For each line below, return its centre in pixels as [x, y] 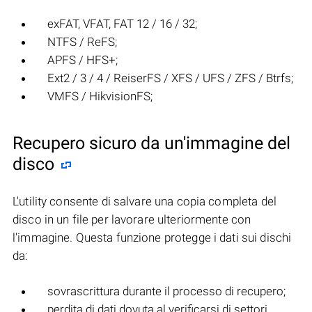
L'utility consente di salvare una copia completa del [145, 202]
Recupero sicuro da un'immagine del [151, 143]
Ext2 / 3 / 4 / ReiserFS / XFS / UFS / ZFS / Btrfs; [170, 78]
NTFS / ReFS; [82, 42]
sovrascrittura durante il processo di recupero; [166, 291]
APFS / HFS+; [83, 60]
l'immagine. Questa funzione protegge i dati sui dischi [152, 238]
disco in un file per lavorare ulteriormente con [132, 220]
